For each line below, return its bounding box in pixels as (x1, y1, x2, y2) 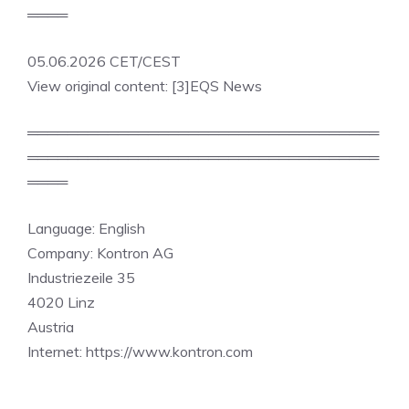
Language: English (27, 219, 145, 237)
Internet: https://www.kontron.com (27, 342, 253, 361)
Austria (27, 318, 74, 336)
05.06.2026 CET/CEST (27, 52, 181, 70)
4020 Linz (27, 293, 95, 311)
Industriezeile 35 (27, 268, 135, 287)
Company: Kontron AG (27, 244, 173, 262)
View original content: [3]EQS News (27, 77, 262, 95)
